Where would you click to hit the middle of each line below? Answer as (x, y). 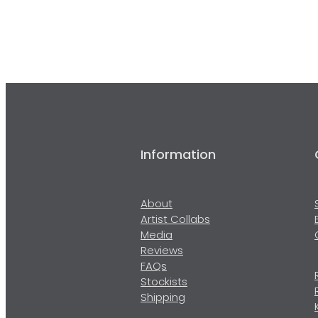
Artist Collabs (175, 220)
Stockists (164, 283)
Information (178, 156)
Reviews (162, 252)
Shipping (163, 298)
